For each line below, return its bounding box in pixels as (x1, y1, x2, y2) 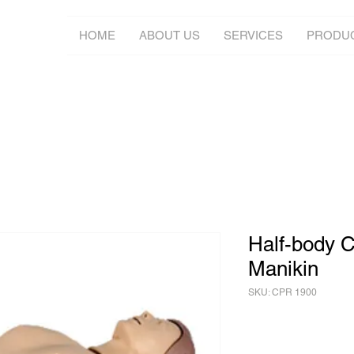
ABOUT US (139, 28, 200, 42)
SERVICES (224, 28, 283, 42)
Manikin (248, 257, 318, 281)
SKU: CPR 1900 (248, 287, 317, 298)
